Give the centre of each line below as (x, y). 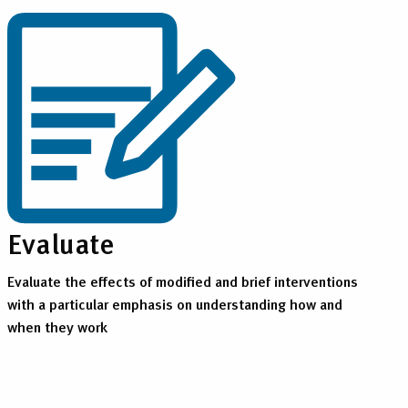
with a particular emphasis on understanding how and (175, 305)
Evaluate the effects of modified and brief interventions (183, 282)
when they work (58, 327)
